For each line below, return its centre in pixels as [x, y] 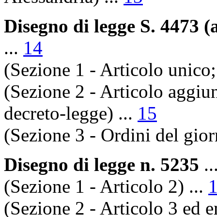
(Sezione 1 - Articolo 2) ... [106, 186]
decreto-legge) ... [71, 113]
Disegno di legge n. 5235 [101, 164]
